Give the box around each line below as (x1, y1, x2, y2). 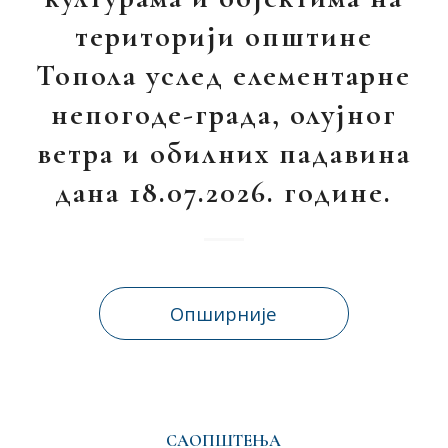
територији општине (74, 18, 373, 55)
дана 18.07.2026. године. (55, 174, 393, 211)
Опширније (170, 301, 278, 326)
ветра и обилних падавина (36, 135, 411, 172)
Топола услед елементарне (36, 57, 412, 94)
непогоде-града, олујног (50, 96, 397, 133)
